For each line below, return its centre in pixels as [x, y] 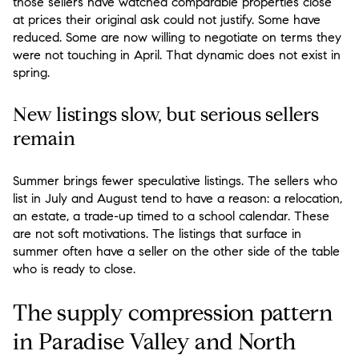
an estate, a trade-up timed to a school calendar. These [171, 216]
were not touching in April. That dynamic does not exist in [177, 54]
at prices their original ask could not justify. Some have [167, 19]
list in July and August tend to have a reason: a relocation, [177, 198]
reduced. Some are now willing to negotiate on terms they [177, 37]
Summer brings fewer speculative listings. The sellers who [175, 180]
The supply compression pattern [173, 313]
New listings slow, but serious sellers [166, 115]
